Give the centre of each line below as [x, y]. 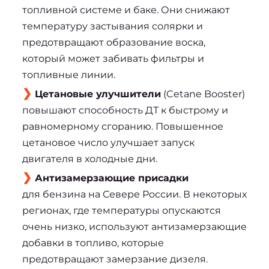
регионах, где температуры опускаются [121, 210]
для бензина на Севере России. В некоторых [134, 194]
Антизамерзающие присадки [111, 178]
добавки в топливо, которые [93, 243]
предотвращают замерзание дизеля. [115, 259]
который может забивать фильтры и [113, 58]
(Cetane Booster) [203, 94]
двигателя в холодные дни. [89, 159]
